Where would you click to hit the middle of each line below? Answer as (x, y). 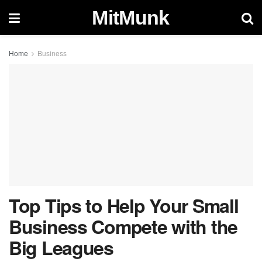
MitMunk (131, 18)
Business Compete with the (123, 226)
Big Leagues (61, 247)
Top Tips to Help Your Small (124, 205)
